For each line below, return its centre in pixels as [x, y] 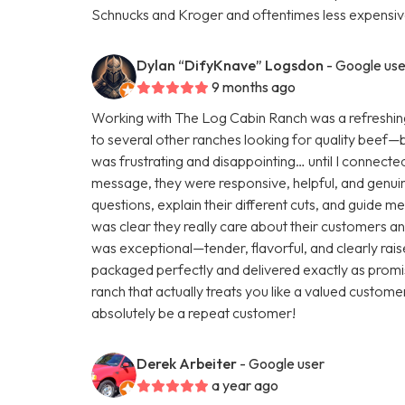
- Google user [283, 363]
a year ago [245, 385]
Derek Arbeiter [187, 363]
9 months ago [254, 86]
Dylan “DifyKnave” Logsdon [231, 65]
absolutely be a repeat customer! [194, 312]
